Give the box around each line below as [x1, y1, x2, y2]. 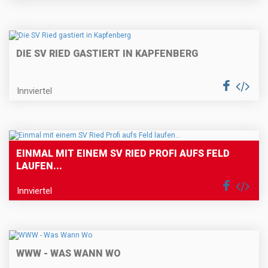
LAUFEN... [16, 160, 62, 172]
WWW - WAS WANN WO [16, 248, 121, 260]
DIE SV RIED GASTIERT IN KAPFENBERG [16, 47, 198, 59]
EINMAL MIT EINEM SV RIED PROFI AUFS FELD [16, 148, 230, 160]
